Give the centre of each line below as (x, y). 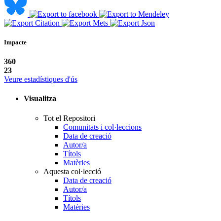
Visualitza (41, 99)
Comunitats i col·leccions (102, 127)
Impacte (15, 42)
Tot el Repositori (69, 118)
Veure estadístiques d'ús (41, 79)
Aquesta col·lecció (72, 171)
